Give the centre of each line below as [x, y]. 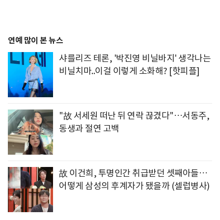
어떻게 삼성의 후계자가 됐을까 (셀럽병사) [134, 186]
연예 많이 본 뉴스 [35, 41]
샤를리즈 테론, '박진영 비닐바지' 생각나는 [135, 58]
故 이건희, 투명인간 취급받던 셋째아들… [133, 173]
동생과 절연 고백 [89, 129]
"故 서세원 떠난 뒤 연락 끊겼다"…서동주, [134, 116]
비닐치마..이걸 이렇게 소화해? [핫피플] [129, 71]
